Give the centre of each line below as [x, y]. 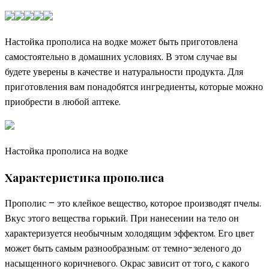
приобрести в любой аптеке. [63, 101]
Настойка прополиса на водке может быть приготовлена [121, 41]
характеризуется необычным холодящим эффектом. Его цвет [129, 234]
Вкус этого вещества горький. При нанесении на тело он [122, 219]
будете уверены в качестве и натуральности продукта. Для [124, 71]
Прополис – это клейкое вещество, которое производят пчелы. [133, 204]
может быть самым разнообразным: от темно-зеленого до [123, 249]
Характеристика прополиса [84, 177]
